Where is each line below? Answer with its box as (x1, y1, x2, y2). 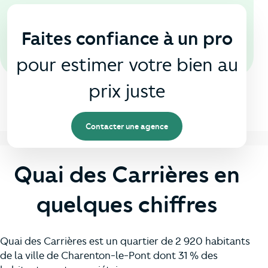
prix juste (89, 80, 165, 103)
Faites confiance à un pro (21, 28, 233, 50)
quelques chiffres (36, 191, 217, 219)
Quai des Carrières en (14, 161, 240, 189)
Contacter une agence (86, 121, 168, 132)
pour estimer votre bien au (16, 54, 238, 77)
